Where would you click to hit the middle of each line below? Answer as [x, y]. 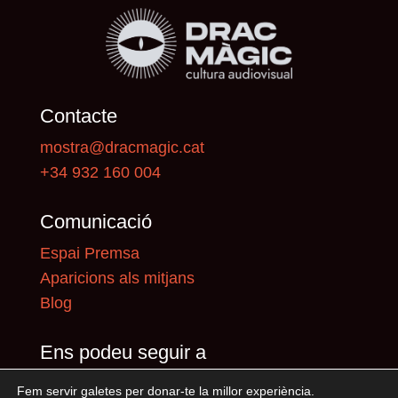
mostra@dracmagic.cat [122, 147]
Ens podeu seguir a [123, 352]
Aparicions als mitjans [117, 278]
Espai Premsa [89, 253]
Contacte [78, 115]
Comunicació [96, 221]
